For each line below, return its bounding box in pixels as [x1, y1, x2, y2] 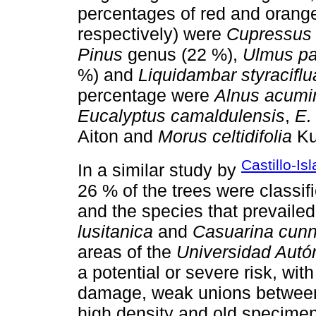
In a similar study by [78, 159, 241, 180]
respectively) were [78, 24, 226, 44]
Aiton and [78, 126, 158, 147]
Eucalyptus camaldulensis [78, 106, 285, 126]
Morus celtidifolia [158, 126, 292, 147]
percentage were [78, 85, 214, 106]
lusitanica [78, 221, 153, 241]
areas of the [78, 241, 176, 262]
